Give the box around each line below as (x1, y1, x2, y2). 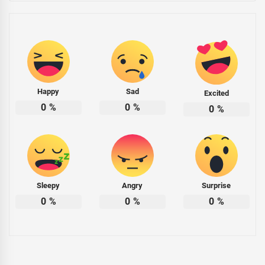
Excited (203, 88, 229, 98)
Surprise (202, 180, 231, 190)
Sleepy (37, 180, 60, 190)
